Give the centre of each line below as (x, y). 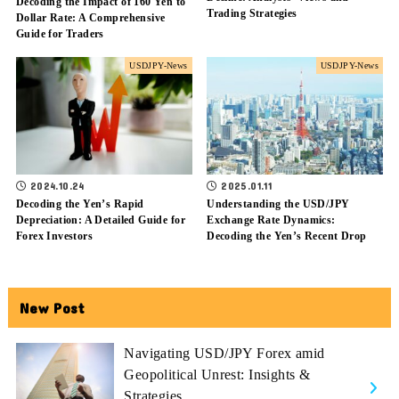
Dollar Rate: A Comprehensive (90, 18)
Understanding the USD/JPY (278, 204)
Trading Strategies (252, 14)
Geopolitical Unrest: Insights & (217, 374)
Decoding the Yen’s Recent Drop (287, 236)
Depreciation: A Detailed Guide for (100, 220)
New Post (53, 307)
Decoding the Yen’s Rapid (80, 204)
